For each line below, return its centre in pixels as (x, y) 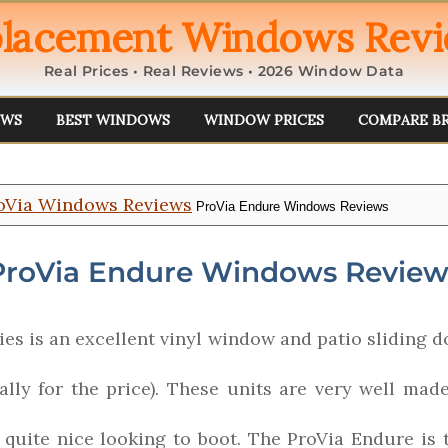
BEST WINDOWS (112, 120)
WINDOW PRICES (263, 120)
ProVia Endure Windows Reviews (290, 206)
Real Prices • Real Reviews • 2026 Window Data (223, 71)
